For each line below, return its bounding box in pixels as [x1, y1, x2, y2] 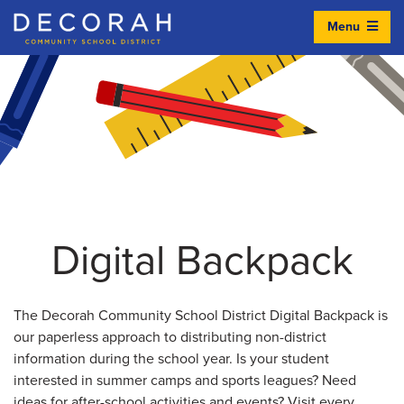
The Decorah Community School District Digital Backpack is [14, 306, 388, 325]
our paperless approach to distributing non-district [14, 327, 326, 346]
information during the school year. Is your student [14, 349, 329, 368]
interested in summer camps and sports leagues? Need [14, 371, 356, 390]
